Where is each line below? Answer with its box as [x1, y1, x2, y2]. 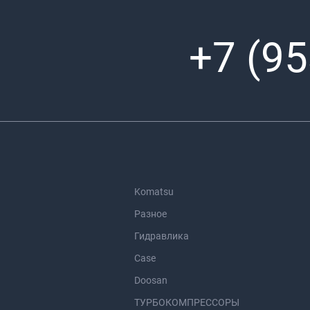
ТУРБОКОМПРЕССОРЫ [134, 297, 239, 308]
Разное [134, 208, 167, 219]
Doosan [134, 275, 167, 286]
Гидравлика [134, 230, 189, 241]
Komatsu [134, 186, 174, 197]
